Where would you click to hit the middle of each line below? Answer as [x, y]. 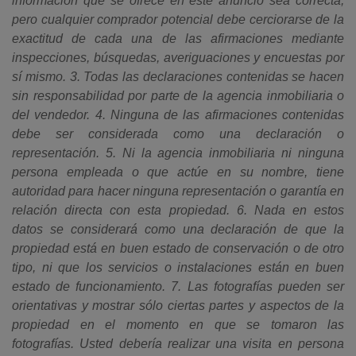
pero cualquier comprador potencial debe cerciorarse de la [178, 19]
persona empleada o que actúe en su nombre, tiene [178, 172]
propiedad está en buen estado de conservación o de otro [178, 248]
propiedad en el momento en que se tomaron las [178, 325]
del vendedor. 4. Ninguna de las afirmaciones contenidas [178, 115]
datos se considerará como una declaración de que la [178, 229]
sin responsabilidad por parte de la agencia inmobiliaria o [178, 96]
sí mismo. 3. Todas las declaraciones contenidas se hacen [178, 77]
